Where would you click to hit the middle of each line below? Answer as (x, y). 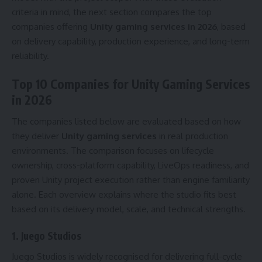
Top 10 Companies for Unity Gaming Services (131, 84)
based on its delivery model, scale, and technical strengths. (129, 209)
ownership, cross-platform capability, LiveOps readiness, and (130, 165)
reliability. (30, 56)
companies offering (51, 26)
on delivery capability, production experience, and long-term (131, 41)
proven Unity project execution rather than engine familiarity (131, 180)
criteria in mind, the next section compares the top (112, 12)
